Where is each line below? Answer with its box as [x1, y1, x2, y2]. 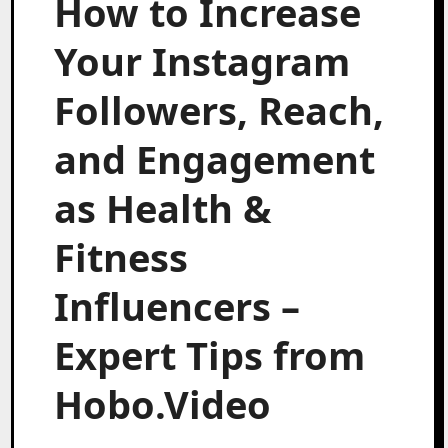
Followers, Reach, [54, 83, 385, 136]
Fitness [54, 230, 189, 283]
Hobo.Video [54, 377, 272, 430]
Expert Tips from [54, 328, 366, 381]
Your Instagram [54, 34, 351, 87]
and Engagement [54, 132, 376, 185]
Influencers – [54, 279, 301, 332]
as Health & [54, 181, 273, 234]
